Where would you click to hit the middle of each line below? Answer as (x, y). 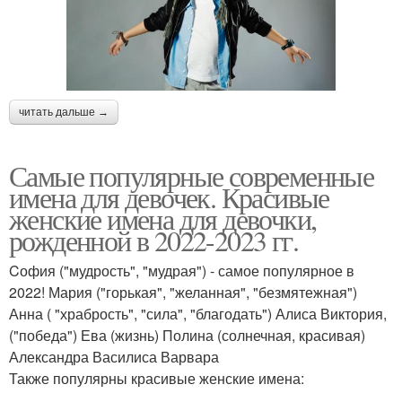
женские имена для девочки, (163, 219)
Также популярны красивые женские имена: (157, 379)
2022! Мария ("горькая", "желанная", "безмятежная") (183, 293)
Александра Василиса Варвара (114, 357)
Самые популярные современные (192, 176)
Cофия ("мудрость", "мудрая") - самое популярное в (182, 271)
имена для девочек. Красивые (169, 197)
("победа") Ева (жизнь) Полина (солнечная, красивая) (187, 336)
